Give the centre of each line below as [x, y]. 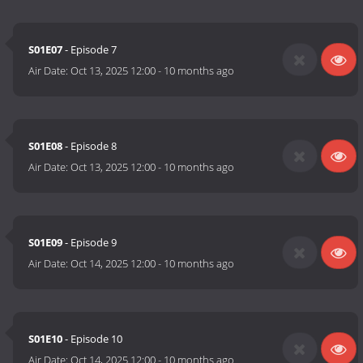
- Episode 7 [90, 50]
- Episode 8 [90, 146]
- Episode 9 [90, 243]
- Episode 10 [93, 339]
